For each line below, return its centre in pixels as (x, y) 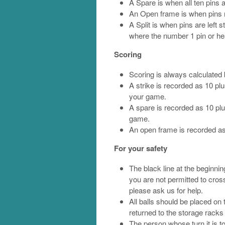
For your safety (141, 148)
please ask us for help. (166, 190)
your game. (148, 96)
